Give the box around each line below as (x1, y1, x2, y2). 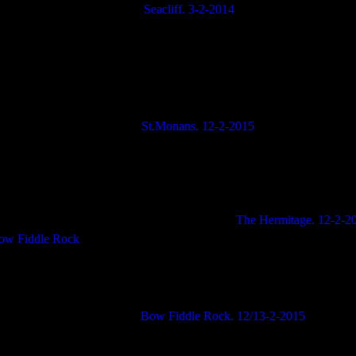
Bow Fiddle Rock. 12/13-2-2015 (140, 309, 305, 323)
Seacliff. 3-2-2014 (143, 2, 234, 16)
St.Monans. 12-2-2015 (141, 119, 254, 133)
